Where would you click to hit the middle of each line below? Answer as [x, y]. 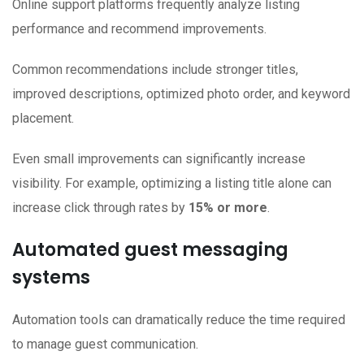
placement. [43, 119]
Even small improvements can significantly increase [159, 159]
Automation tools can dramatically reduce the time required [179, 320]
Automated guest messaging [150, 250]
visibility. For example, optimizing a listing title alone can [172, 184]
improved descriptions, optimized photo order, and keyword [181, 94]
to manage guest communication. [105, 344]
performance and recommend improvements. [139, 29]
